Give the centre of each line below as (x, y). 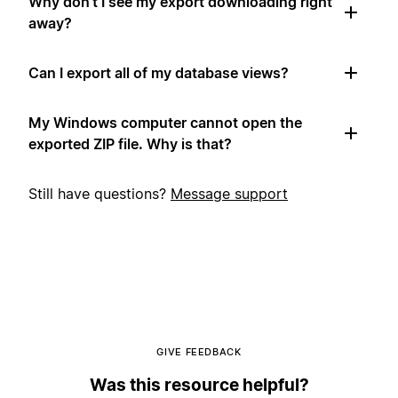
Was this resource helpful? (199, 386)
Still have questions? (99, 193)
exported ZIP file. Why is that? (130, 143)
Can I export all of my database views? (159, 72)
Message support (229, 193)
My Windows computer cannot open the (165, 122)
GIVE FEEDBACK (199, 351)
